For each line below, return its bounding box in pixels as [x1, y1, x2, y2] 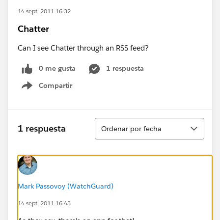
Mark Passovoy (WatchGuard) [18, 181, 113, 191]
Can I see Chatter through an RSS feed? [18, 43, 149, 53]
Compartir [39, 81, 72, 90]
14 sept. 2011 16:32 [18, 7, 71, 15]
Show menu [33, 86, 73, 95]
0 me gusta [39, 64, 76, 73]
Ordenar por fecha [101, 124, 162, 133]
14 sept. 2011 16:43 [18, 198, 71, 207]
